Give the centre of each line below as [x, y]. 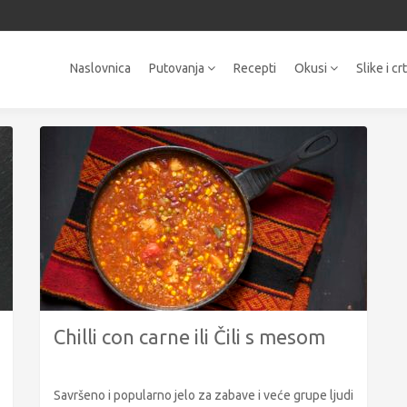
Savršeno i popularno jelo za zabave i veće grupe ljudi [203, 395]
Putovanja [179, 68]
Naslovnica [101, 68]
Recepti [255, 68]
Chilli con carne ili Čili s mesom [189, 336]
